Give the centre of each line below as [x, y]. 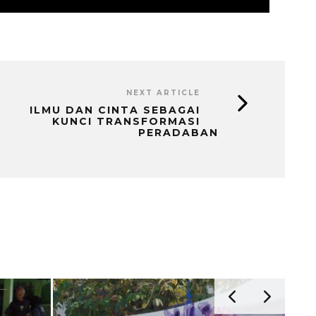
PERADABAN [178, 132]
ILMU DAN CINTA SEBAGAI [115, 110]
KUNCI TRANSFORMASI [126, 121]
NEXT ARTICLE [163, 92]
